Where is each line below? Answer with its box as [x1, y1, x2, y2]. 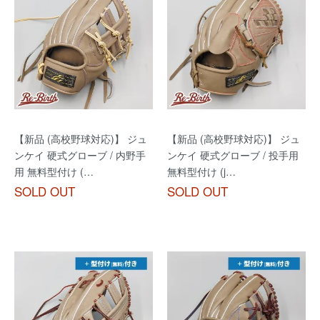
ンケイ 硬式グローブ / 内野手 [14, 148, 146, 162]
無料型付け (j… [167, 164, 236, 179]
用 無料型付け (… [14, 164, 94, 179]
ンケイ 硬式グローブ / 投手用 [167, 148, 299, 162]
